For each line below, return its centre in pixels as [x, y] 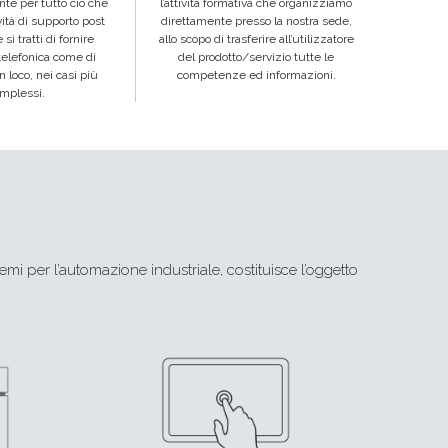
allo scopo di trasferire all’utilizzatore [256, 38]
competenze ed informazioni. [256, 74]
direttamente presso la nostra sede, [256, 20]
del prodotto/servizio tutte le [256, 56]
